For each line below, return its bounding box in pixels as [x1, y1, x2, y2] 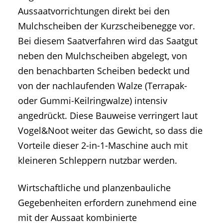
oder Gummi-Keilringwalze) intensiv [18, 95, 167, 107]
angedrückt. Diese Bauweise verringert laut [18, 110, 198, 122]
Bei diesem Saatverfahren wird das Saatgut [18, 35, 198, 47]
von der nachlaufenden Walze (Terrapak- [18, 80, 187, 92]
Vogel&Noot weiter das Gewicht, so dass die [18, 124, 203, 137]
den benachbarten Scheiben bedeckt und [18, 65, 190, 77]
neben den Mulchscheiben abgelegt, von [18, 50, 187, 62]
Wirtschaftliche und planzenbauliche [18, 182, 171, 194]
